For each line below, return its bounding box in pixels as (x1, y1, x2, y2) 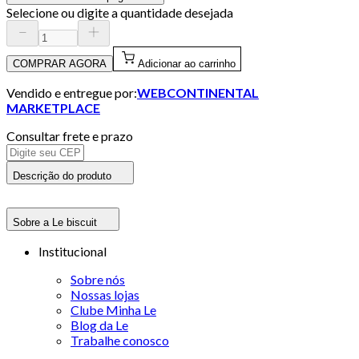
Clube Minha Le (71, 301, 156, 317)
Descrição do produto (13, 169, 111, 182)
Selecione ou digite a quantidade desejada (6, 4, 233, 20)
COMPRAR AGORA (13, 57, 107, 70)
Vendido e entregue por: (6, 84, 137, 100)
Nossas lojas (71, 286, 139, 302)
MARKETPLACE (6, 99, 100, 115)
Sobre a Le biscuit (13, 216, 97, 228)
